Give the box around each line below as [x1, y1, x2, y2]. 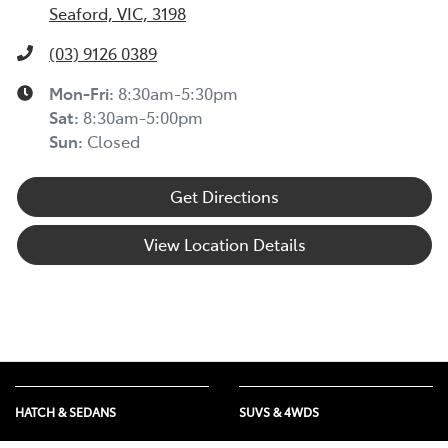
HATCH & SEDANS [15, 403, 116, 420]
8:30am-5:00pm [83, 105, 203, 128]
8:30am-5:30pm [118, 81, 238, 104]
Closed [87, 129, 140, 152]
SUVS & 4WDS [239, 403, 319, 420]
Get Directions [170, 184, 279, 207]
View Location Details [143, 232, 306, 255]
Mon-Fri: [49, 81, 118, 104]
